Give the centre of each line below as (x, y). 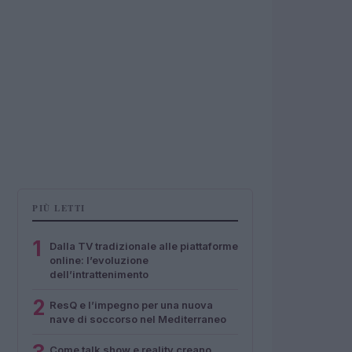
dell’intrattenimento (99, 274)
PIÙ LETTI (59, 208)
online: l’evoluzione (99, 260)
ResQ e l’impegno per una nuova (131, 305)
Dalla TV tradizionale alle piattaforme (144, 246)
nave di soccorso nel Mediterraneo (138, 319)
